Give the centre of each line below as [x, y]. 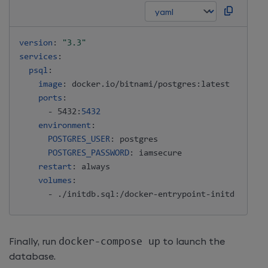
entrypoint [182, 194]
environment [65, 126]
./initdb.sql [84, 194]
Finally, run [34, 241]
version [36, 43]
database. [32, 256]
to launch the [193, 241]
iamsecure [158, 153]
